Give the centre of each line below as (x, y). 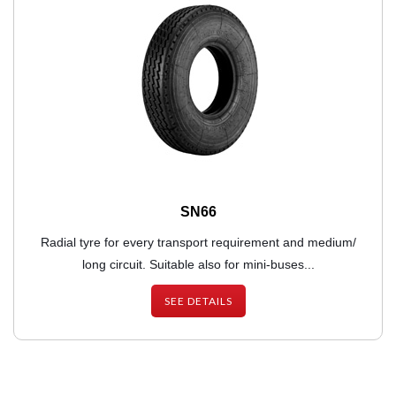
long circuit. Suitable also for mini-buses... (198, 265)
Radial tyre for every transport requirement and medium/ (198, 243)
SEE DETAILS (198, 301)
